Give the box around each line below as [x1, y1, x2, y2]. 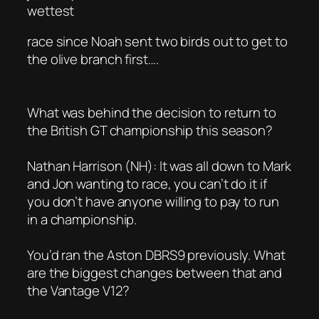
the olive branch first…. [27, 50, 159, 69]
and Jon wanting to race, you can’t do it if [27, 174, 267, 194]
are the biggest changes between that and [27, 263, 282, 283]
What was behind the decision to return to [27, 103, 276, 122]
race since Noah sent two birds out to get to [27, 32, 288, 51]
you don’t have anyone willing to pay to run [27, 192, 279, 211]
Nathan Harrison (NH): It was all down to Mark [27, 157, 291, 176]
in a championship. [27, 210, 137, 229]
